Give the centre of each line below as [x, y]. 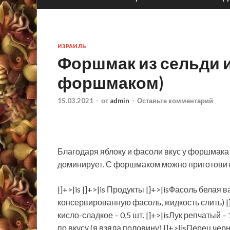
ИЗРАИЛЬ [72, 46]
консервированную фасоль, [111, 202]
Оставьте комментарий [175, 101]
